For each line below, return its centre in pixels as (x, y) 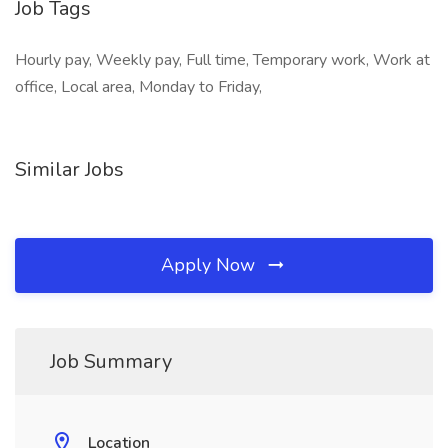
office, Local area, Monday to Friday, (138, 87)
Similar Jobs (69, 169)
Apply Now (210, 265)
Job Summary (111, 361)
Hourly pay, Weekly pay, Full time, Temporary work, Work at (222, 60)
